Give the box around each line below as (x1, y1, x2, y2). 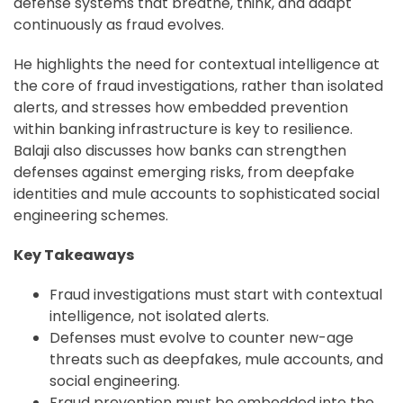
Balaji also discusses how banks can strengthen (13, 140, 346, 162)
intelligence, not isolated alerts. (49, 306, 269, 327)
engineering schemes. (13, 205, 168, 227)
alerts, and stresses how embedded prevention (13, 97, 348, 119)
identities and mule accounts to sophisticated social (13, 184, 380, 205)
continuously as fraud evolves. (13, 14, 224, 36)
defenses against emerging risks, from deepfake (13, 162, 354, 184)
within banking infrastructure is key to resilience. (13, 119, 353, 140)
